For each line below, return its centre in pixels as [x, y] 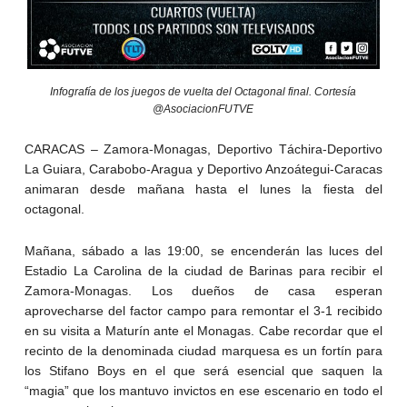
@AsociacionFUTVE [203, 109]
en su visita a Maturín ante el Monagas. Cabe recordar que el [203, 331]
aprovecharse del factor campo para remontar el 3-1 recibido [203, 311]
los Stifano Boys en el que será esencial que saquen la [203, 371]
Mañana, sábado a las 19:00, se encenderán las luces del [203, 251]
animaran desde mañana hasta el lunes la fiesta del [203, 189]
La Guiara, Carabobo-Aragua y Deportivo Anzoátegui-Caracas [203, 169]
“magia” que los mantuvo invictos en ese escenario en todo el [203, 391]
